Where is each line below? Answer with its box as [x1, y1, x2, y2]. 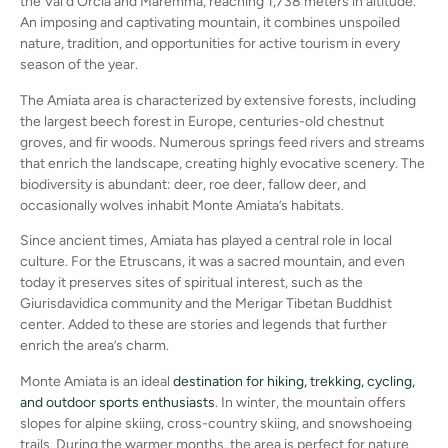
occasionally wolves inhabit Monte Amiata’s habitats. [20, 196, 344, 214]
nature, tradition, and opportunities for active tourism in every [20, 35, 400, 53]
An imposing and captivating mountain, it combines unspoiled [20, 14, 400, 32]
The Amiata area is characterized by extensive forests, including [20, 91, 416, 109]
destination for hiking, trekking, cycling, [173, 372, 415, 390]
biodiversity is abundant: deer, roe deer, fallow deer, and [20, 175, 366, 193]
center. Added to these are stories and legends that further [20, 316, 387, 334]
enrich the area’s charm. [20, 337, 169, 355]
